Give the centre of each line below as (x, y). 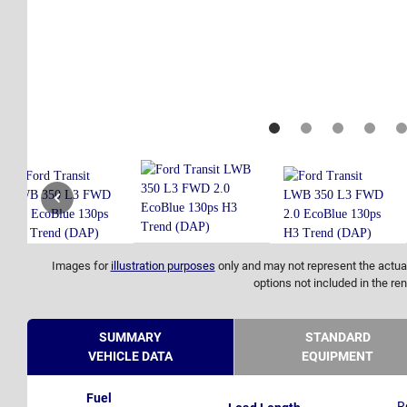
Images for (81, 266)
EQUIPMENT (338, 357)
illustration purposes (163, 266)
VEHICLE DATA (130, 357)
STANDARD (338, 338)
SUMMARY (130, 338)
